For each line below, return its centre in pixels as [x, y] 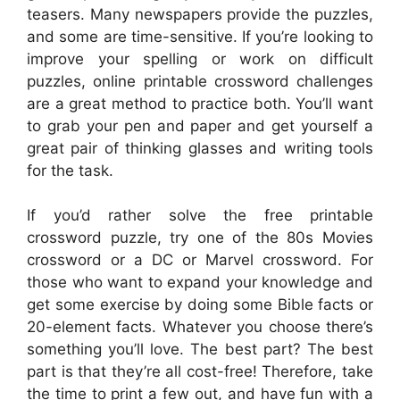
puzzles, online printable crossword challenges [200, 81]
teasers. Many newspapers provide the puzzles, [200, 14]
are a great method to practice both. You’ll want [200, 103]
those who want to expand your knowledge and [200, 283]
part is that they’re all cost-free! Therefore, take [200, 372]
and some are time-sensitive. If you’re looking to [200, 36]
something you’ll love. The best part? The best [200, 350]
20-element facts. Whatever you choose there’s [200, 327]
